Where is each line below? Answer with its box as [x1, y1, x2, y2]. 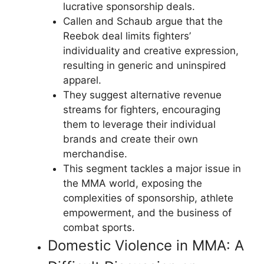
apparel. [62, 74, 101, 86]
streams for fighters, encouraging [62, 104, 220, 115]
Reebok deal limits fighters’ [62, 30, 191, 42]
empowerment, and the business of [62, 207, 232, 219]
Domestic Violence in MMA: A [48, 237, 244, 254]
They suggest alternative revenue [62, 89, 222, 101]
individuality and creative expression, [62, 45, 239, 57]
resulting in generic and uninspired [62, 60, 226, 71]
